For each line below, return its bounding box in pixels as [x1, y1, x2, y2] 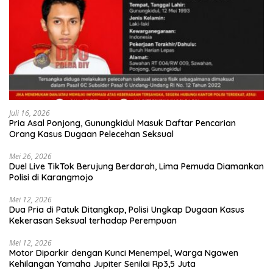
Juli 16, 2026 [9, 108, 50, 119]
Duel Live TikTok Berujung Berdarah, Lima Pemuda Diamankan [9, 161, 264, 172]
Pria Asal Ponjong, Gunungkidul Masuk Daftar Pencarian [9, 118, 236, 129]
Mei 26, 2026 [9, 151, 52, 162]
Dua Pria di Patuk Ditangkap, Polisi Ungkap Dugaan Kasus [9, 204, 244, 216]
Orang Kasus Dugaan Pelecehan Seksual [9, 129, 174, 140]
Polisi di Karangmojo [9, 172, 93, 183]
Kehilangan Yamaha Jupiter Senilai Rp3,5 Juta [9, 258, 196, 270]
